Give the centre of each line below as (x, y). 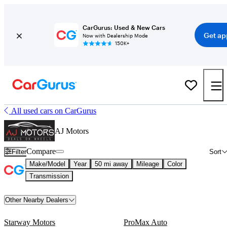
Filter (19, 152)
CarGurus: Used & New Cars (124, 27)
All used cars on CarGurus (54, 111)
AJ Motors (72, 131)
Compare (41, 151)
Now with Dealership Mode (115, 35)
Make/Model (47, 164)
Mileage (148, 164)
